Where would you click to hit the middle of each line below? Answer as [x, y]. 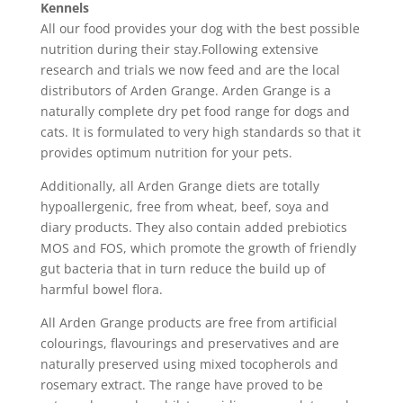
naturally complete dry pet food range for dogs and [195, 111]
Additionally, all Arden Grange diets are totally [179, 186]
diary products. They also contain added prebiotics [193, 227]
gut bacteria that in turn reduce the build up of [183, 269]
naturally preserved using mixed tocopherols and [189, 364]
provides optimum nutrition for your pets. [166, 152]
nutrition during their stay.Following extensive [179, 49]
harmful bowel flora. [101, 289]
